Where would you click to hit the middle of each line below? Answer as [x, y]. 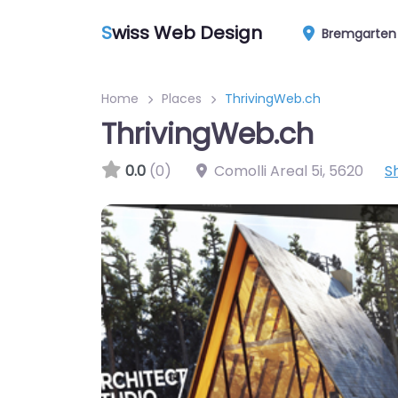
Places [182, 99]
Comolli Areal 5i [268, 171]
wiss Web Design [187, 32]
